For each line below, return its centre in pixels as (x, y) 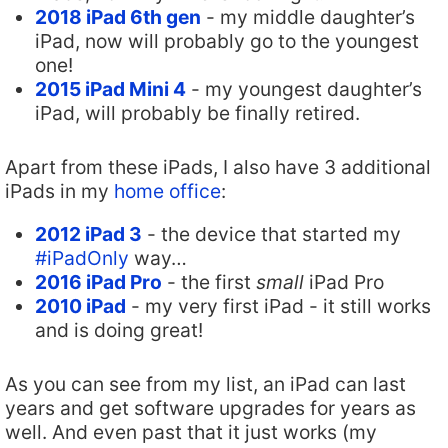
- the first (209, 281)
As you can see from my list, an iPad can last (205, 384)
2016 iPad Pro (98, 281)
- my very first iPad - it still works (278, 305)
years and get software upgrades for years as (210, 408)
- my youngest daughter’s (304, 88)
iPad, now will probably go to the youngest (227, 40)
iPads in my (59, 190)
